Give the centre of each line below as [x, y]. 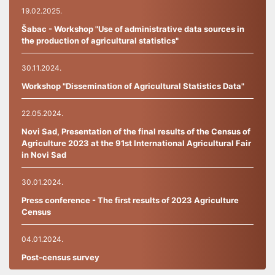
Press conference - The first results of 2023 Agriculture [130, 200]
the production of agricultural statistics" [100, 40]
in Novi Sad [44, 154]
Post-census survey [60, 257]
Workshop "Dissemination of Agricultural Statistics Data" [133, 86]
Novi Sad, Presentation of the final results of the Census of [136, 131]
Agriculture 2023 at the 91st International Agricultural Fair [136, 143]
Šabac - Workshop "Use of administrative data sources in [133, 29]
